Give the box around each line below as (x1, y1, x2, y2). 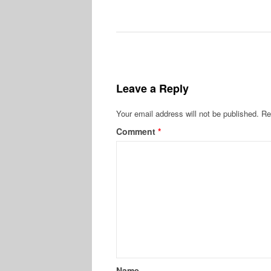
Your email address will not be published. (116, 108, 259, 120)
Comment (116, 125, 158, 138)
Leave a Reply (116, 80, 189, 97)
